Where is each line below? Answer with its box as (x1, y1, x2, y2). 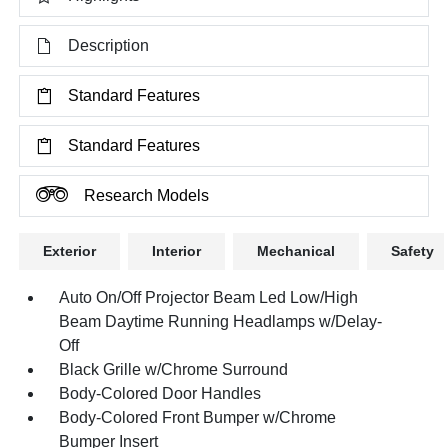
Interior (152, 242, 202, 259)
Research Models (84, 186, 210, 204)
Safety (391, 242, 435, 259)
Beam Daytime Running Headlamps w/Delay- (59, 312, 383, 330)
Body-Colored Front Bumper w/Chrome (59, 408, 337, 426)
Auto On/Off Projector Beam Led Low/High (59, 288, 359, 306)
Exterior (43, 242, 97, 259)
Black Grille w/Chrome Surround (59, 360, 289, 378)
